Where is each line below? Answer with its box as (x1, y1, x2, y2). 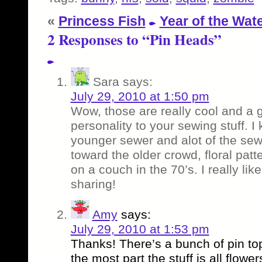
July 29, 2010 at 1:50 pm (70, 89, 209, 103)
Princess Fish (58, 13, 146, 29)
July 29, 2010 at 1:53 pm (70, 222, 209, 236)
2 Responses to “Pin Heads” (47, 28, 222, 50)
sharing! (70, 177, 116, 191)
